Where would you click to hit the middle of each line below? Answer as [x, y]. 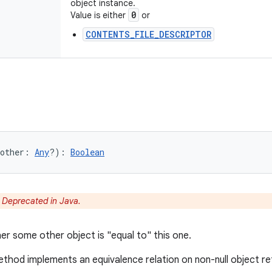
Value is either [99, 15]
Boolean [87, 152]
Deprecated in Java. [41, 201]
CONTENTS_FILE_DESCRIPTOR [148, 34]
